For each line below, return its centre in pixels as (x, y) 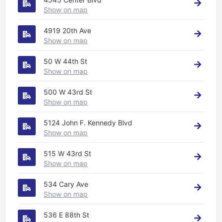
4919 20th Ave (67, 30)
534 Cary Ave (66, 184)
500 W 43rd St (68, 92)
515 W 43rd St (67, 153)
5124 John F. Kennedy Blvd (88, 122)
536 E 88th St (66, 215)
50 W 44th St (65, 61)
